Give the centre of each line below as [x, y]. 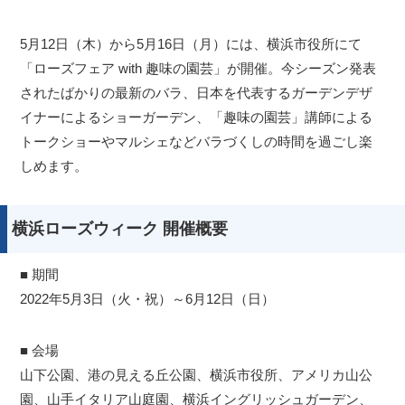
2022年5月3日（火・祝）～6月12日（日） [148, 299]
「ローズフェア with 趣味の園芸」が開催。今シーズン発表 [198, 69]
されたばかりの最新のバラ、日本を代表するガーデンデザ [197, 93]
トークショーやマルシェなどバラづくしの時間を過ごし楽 [197, 142]
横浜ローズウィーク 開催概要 [120, 229]
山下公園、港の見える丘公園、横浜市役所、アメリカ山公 [197, 375]
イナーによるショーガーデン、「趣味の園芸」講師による [197, 118]
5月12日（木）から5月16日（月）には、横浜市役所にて [191, 44]
